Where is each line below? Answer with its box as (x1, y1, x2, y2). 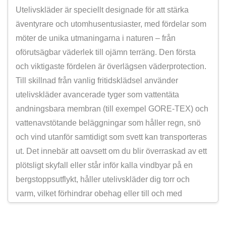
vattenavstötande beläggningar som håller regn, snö (16, 118, 201, 127)
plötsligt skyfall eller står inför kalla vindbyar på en (16, 160, 193, 169)
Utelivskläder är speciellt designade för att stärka (16, 5, 189, 14)
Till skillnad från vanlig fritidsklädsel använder (16, 76, 178, 85)
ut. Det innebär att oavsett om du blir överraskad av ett (16, 146, 207, 155)
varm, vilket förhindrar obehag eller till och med (16, 189, 182, 198)
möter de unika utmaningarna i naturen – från (16, 33, 176, 42)
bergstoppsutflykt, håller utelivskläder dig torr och (16, 175, 190, 184)
